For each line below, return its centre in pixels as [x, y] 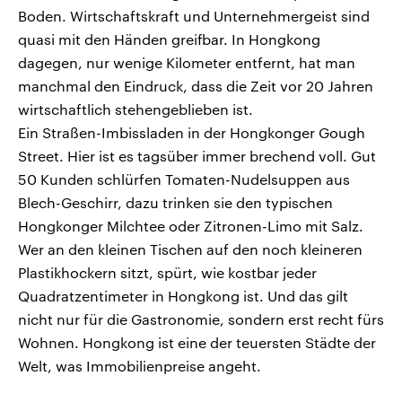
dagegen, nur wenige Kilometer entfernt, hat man [187, 63]
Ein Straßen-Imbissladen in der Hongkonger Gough [192, 133]
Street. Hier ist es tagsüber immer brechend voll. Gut [197, 156]
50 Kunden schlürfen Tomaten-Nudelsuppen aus [184, 179]
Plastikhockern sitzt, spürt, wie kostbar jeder [167, 273]
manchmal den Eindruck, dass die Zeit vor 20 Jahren [196, 86]
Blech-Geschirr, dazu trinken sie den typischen [175, 203]
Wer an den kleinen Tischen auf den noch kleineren [190, 249]
